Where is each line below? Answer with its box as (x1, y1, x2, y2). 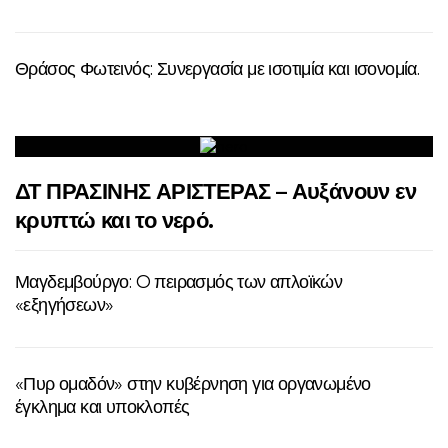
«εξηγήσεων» (15, 294, 114, 317)
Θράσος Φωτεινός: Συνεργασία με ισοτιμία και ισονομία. (15, 57, 420, 80)
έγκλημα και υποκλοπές (15, 396, 190, 419)
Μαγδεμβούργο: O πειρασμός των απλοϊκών (15, 271, 343, 294)
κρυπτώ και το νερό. (15, 207, 214, 235)
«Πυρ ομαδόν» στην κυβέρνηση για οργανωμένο (15, 373, 371, 396)
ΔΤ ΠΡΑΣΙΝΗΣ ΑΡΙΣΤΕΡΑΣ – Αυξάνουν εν (15, 178, 416, 206)
